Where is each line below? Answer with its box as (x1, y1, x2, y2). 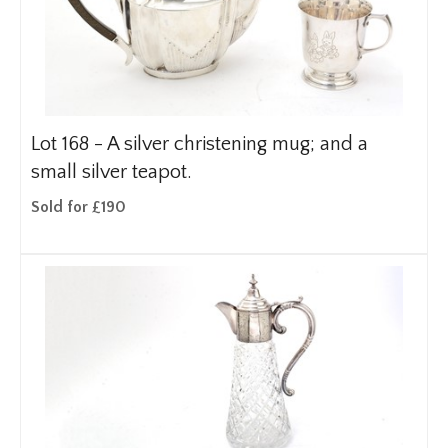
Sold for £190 (31, 198, 126, 216)
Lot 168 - (31, 133, 107, 155)
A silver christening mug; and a (107, 133, 368, 155)
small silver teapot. (31, 161, 192, 183)
